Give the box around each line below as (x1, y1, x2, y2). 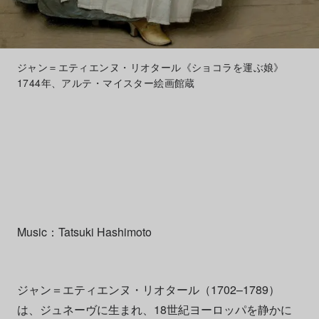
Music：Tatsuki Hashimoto (16, 224, 152, 241)
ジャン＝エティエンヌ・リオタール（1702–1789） (16, 281, 280, 298)
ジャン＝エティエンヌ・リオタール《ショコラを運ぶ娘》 (16, 60, 284, 75)
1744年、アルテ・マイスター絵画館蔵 (16, 75, 195, 90)
